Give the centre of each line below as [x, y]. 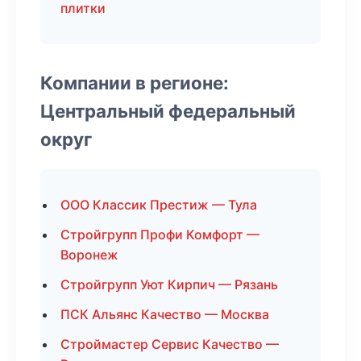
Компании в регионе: [135, 83]
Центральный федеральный [168, 111]
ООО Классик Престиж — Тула [159, 205]
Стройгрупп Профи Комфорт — [160, 234]
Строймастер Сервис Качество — [170, 344]
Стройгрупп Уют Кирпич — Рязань [169, 284]
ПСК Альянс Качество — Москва [165, 314]
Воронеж [89, 255]
